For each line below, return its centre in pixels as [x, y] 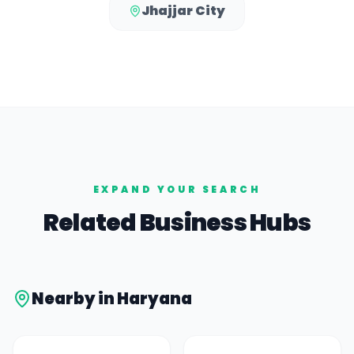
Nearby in [74, 299]
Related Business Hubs [177, 223]
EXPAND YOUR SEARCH [177, 189]
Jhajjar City [183, 11]
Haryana [154, 299]
